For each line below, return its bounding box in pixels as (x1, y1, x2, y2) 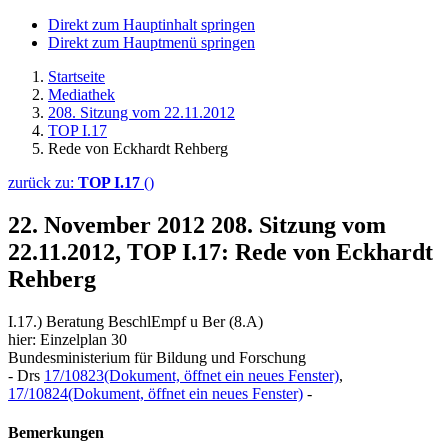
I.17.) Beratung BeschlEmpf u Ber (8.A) (8, 312, 263, 330)
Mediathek (48, 86, 115, 103)
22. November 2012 (8, 211, 211, 238)
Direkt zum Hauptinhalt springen (48, 16, 255, 33)
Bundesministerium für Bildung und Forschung (8, 348, 306, 366)
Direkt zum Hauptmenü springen (48, 34, 255, 51)
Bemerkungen (8, 424, 104, 442)
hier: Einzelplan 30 (8, 330, 127, 348)
